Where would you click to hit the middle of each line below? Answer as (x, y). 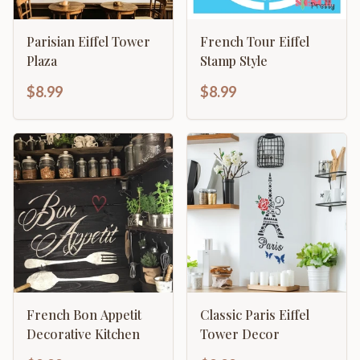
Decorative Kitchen (83, 334)
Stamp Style (234, 61)
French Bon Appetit (84, 315)
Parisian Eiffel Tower (88, 41)
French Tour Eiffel (255, 41)
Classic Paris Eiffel (255, 315)
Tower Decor (240, 334)
